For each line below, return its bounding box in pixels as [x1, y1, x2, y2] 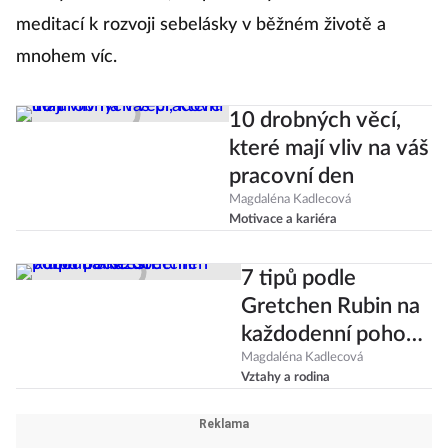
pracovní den [228, 165, 354, 188]
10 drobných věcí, [228, 109, 401, 132]
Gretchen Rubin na [240, 295, 420, 318]
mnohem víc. [16, 48, 117, 67]
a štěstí [240, 351, 311, 374]
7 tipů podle [240, 267, 356, 290]
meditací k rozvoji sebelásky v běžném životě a [16, 16, 386, 35]
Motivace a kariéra [228, 213, 337, 227]
